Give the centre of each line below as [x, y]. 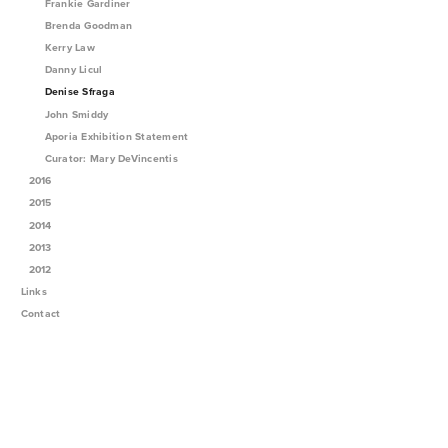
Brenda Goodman [88, 25]
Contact [40, 314]
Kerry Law [69, 48]
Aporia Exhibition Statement [116, 136]
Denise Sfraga [79, 92]
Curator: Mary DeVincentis [111, 158]
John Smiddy [76, 114]
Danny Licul [73, 70]
